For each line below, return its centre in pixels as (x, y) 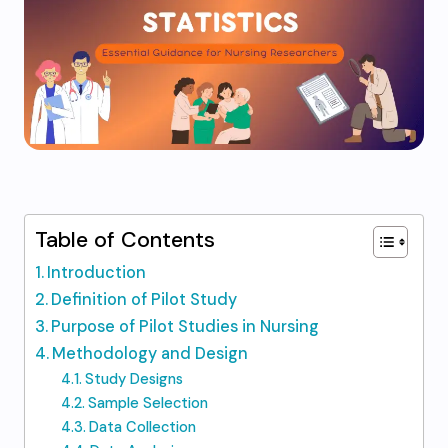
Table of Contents (125, 240)
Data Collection (142, 427)
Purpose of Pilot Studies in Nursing (185, 326)
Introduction (97, 272)
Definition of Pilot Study (144, 299)
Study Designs (133, 379)
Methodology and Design (150, 353)
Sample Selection (147, 403)
